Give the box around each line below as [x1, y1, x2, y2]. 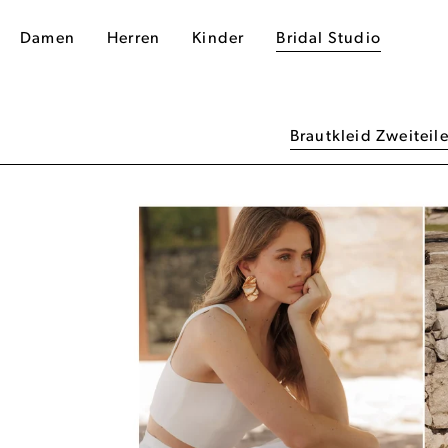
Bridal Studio [276, 31, 382, 47]
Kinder [192, 31, 245, 47]
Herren [107, 31, 161, 47]
